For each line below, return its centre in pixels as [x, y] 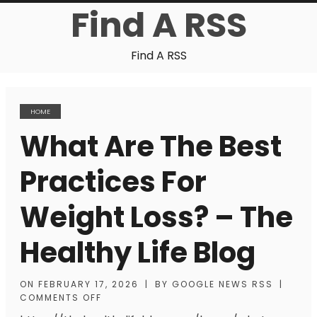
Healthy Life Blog [138, 253]
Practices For [113, 182]
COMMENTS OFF [61, 298]
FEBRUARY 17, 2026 [88, 284]
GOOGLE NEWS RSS [223, 284]
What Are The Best [151, 146]
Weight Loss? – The [156, 217]
